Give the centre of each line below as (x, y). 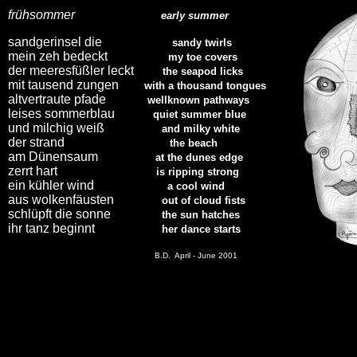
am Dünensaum (53, 157)
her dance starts (201, 229)
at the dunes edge (199, 157)
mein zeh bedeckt (88, 56)
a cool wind (196, 186)
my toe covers (203, 57)
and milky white (201, 129)
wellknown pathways (198, 100)
